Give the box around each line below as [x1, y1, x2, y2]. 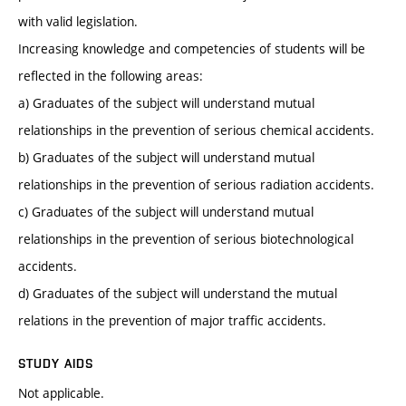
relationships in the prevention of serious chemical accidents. [18, 121, 374, 140]
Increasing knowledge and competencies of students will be [18, 40, 365, 58]
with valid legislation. [18, 13, 138, 31]
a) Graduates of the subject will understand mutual [18, 94, 314, 112]
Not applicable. [18, 384, 104, 402]
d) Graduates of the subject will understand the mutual [18, 285, 337, 303]
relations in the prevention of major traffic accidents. [18, 312, 326, 330]
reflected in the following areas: [18, 67, 203, 85]
